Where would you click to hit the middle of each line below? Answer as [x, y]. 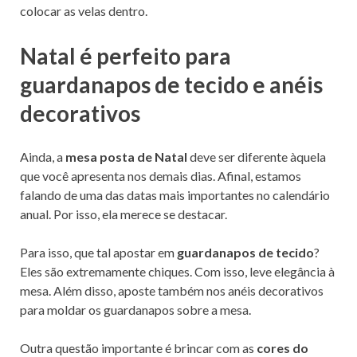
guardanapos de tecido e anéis [171, 84]
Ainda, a [43, 156]
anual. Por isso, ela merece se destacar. [124, 214]
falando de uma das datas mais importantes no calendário [175, 194]
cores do [282, 347]
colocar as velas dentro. [84, 11]
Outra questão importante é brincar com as [138, 347]
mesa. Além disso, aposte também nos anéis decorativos [172, 290]
